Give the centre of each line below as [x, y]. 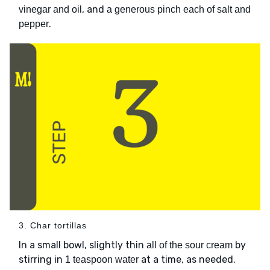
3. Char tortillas [53, 226]
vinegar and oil [50, 10]
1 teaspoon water [102, 260]
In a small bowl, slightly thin [83, 245]
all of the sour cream [190, 245]
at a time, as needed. [187, 260]
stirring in [42, 260]
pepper [34, 24]
